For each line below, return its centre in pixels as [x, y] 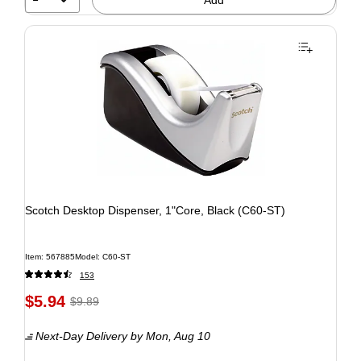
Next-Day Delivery [81, 336]
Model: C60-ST [103, 256]
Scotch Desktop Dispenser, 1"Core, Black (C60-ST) [155, 210]
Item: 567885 [50, 256]
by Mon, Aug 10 [169, 336]
